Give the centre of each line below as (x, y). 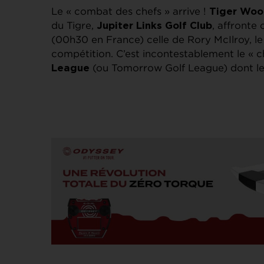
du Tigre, (74, 25)
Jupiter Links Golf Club (154, 26)
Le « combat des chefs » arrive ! (130, 11)
